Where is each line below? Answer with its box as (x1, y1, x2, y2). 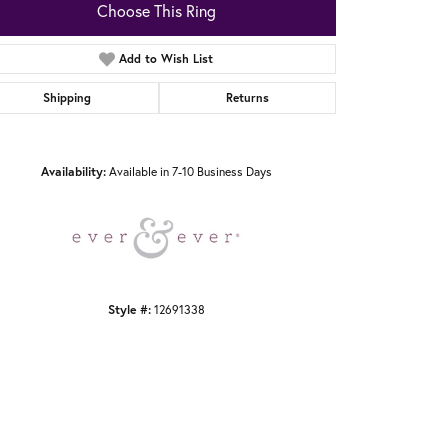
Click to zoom (220, 131, 293, 149)
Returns (225, 90, 269, 106)
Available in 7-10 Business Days (108, 163, 272, 180)
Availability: (40, 163, 106, 180)
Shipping (43, 90, 92, 106)
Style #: (107, 301, 151, 318)
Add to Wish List (119, 51, 214, 67)
